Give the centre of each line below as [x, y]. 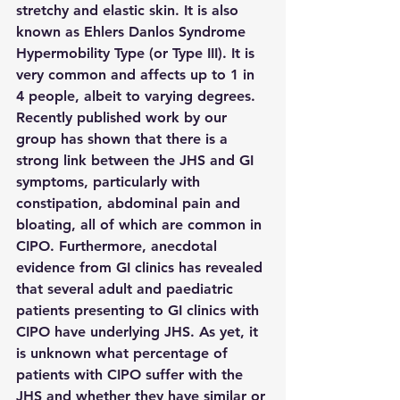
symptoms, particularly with [110, 182]
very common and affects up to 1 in [137, 75]
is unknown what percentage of [124, 353]
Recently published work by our [124, 117]
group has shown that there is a [124, 139]
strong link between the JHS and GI [137, 160]
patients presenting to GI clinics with [140, 310]
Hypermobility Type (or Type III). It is [137, 53]
